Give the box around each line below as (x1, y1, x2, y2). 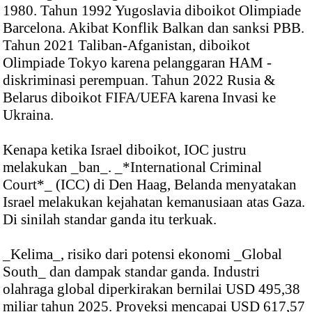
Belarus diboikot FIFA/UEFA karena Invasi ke (3, 88, 276, 106)
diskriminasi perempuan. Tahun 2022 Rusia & (3, 71, 275, 88)
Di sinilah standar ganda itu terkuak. (3, 210, 220, 228)
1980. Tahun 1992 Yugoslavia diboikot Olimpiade (3, 1, 301, 19)
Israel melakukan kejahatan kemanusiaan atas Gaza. (3, 193, 305, 210)
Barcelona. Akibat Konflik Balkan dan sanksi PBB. (3, 19, 304, 36)
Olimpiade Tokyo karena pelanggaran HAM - (3, 54, 272, 71)
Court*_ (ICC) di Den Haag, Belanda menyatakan (3, 175, 297, 193)
